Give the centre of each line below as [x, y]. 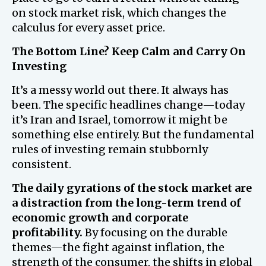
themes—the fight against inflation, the [118, 247]
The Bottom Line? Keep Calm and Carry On [129, 51]
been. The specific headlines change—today [128, 105]
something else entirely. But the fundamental [133, 134]
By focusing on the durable [155, 232]
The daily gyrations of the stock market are [132, 188]
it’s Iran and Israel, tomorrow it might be [120, 120]
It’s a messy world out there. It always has [120, 90]
